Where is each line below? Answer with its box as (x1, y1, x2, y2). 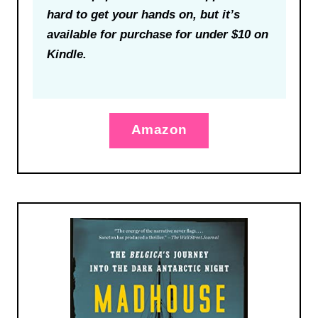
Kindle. (46, 47, 87, 61)
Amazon (131, 121, 187, 137)
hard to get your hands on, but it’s (46, 7, 240, 21)
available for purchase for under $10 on (46, 27, 268, 41)
